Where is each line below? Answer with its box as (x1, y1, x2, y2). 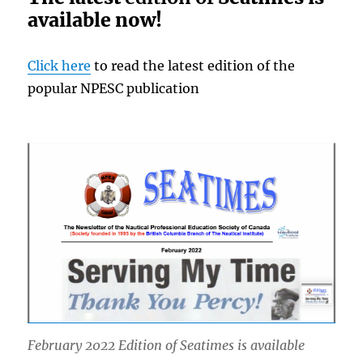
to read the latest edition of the (91, 58, 296, 75)
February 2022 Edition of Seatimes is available (28, 337, 305, 354)
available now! (28, 8, 163, 32)
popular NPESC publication (28, 80, 200, 97)
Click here (28, 58, 92, 75)
